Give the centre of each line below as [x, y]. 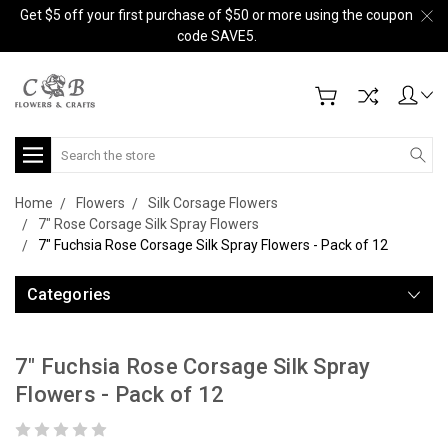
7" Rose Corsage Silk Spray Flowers [148, 224]
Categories [69, 294]
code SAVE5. [216, 36]
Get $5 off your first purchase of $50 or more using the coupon [216, 15]
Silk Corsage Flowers [213, 203]
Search [73, 147]
